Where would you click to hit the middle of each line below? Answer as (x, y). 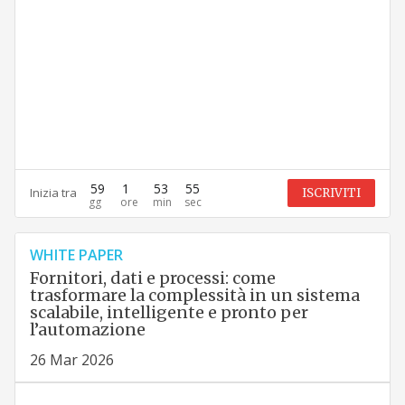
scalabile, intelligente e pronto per (169, 312)
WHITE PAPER (76, 254)
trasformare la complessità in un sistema (194, 295)
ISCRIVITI (332, 193)
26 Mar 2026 (71, 359)
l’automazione (87, 329)
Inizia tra (53, 193)
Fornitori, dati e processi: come (152, 278)
